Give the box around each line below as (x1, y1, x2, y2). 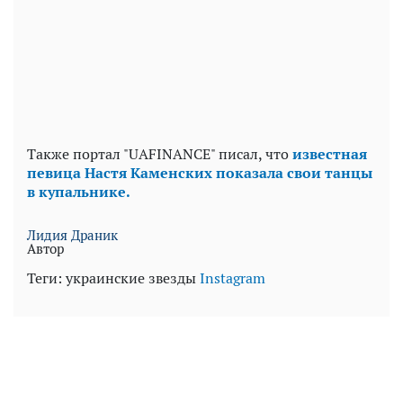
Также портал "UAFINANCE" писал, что (27, 144, 292, 164)
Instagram (200, 268, 265, 288)
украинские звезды (66, 268, 196, 288)
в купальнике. (27, 182, 130, 201)
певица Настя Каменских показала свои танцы (27, 163, 372, 183)
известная (292, 144, 367, 164)
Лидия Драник (27, 226, 118, 244)
